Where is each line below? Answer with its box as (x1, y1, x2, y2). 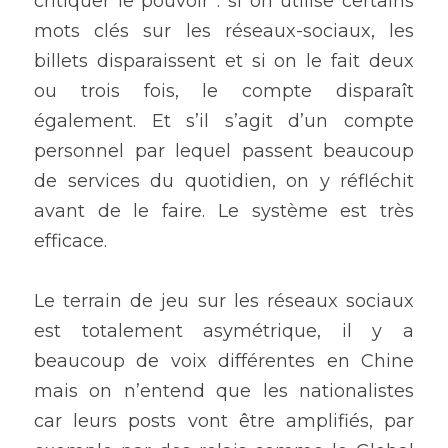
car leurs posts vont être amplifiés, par (34, 410, 414, 433)
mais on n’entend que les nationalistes (34, 380, 414, 403)
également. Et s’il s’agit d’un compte (34, 110, 414, 133)
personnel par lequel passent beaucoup (34, 140, 414, 163)
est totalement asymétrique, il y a (34, 320, 414, 343)
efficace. (34, 230, 117, 253)
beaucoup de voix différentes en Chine (34, 350, 414, 373)
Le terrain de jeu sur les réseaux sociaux (34, 290, 414, 313)
